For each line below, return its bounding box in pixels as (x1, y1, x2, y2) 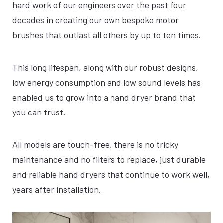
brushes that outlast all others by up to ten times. (12, 29, 201, 40)
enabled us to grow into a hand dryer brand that (12, 92, 196, 103)
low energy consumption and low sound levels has (12, 77, 201, 88)
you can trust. (12, 107, 66, 117)
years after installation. (12, 184, 101, 195)
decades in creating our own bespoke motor (12, 14, 179, 25)
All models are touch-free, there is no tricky (12, 139, 178, 150)
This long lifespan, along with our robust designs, (12, 62, 198, 73)
